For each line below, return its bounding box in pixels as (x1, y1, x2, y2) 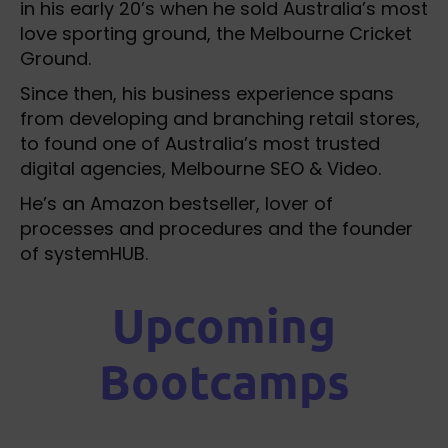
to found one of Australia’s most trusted (20, 131, 380, 156)
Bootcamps (98, 350, 350, 410)
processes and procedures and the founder (20, 216, 413, 241)
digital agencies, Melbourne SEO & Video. (20, 156, 386, 181)
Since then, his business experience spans (20, 81, 394, 106)
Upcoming (112, 294, 336, 354)
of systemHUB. (20, 241, 148, 266)
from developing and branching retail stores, (20, 106, 420, 131)
